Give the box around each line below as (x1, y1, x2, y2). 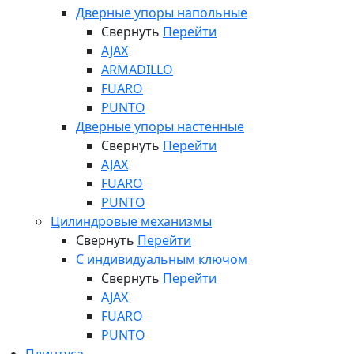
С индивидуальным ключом (76, 250, 247, 268)
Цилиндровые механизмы (51, 213, 212, 230)
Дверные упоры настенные (76, 118, 244, 135)
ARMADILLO (101, 61, 173, 78)
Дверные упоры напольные (76, 4, 247, 21)
